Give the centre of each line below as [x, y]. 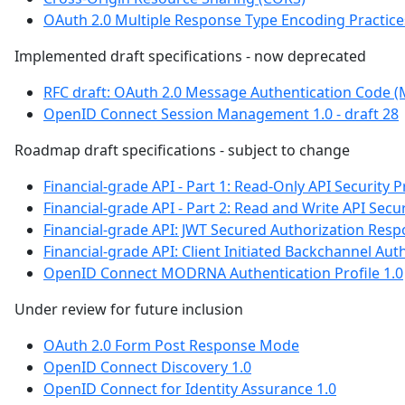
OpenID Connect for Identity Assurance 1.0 [190, 388]
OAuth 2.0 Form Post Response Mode [171, 345]
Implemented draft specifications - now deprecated [190, 56]
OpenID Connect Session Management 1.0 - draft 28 [221, 113]
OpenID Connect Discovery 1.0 [147, 367]
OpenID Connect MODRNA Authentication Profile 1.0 [223, 273]
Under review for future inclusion [129, 309]
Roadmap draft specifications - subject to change [182, 150]
